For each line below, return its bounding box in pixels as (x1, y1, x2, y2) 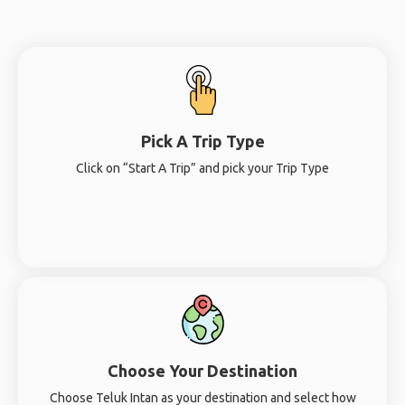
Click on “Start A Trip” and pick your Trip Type (76, 161, 329, 175)
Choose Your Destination (108, 362, 297, 380)
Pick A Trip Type (140, 132, 265, 150)
